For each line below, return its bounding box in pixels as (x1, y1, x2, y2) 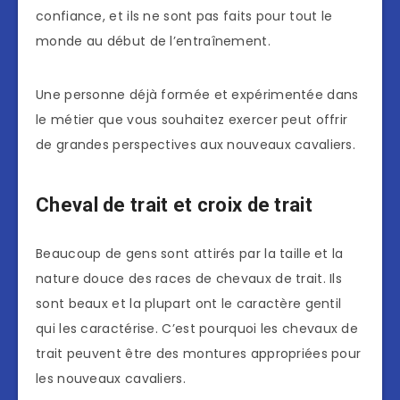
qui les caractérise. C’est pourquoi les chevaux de (36, 320, 358, 338)
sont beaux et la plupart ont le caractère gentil (36, 295, 342, 313)
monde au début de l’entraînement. (36, 32, 271, 51)
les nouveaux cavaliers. (36, 370, 186, 388)
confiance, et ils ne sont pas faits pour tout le (36, 7, 333, 26)
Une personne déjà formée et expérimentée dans (36, 86, 359, 104)
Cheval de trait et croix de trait (36, 193, 312, 216)
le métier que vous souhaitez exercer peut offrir (36, 111, 348, 129)
